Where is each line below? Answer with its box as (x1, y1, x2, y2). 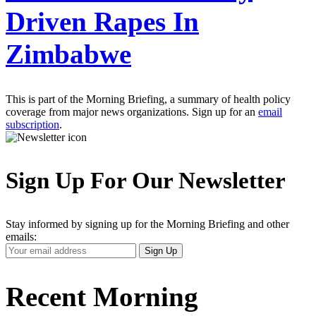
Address (5, 267, 42, 280)
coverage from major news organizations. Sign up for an (6, 105, 258, 118)
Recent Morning (6, 281, 198, 312)
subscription (6, 118, 59, 130)
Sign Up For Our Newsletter (6, 167, 286, 193)
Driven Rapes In (6, 6, 199, 37)
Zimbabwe (6, 38, 131, 69)
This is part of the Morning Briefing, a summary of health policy (6, 92, 291, 105)
